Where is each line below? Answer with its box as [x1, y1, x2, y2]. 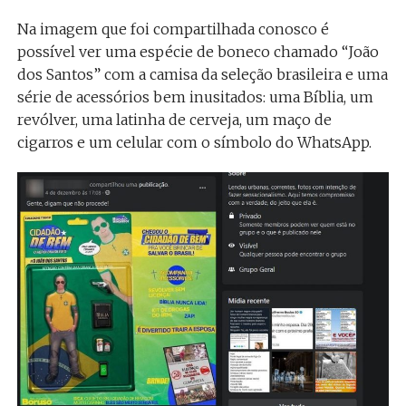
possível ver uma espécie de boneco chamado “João [16, 42, 379, 61]
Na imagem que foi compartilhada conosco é [16, 19, 329, 38]
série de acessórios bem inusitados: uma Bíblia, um [16, 87, 373, 106]
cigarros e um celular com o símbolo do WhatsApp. [16, 132, 372, 151]
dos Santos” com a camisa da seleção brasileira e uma [16, 64, 388, 83]
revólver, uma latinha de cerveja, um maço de [16, 110, 332, 129]
